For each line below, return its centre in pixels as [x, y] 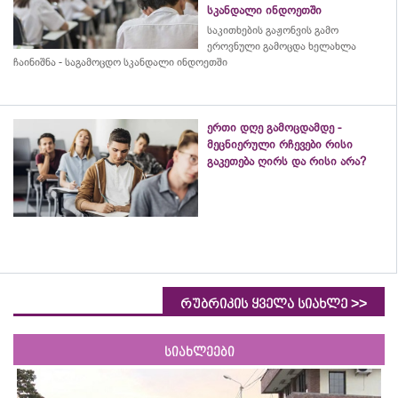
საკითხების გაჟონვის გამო [273, 30]
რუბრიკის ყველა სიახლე [266, 304]
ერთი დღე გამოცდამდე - [274, 127]
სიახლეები [199, 352]
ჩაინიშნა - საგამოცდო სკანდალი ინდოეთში [120, 62]
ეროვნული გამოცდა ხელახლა [282, 46]
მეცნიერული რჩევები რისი [280, 144]
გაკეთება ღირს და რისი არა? [288, 161]
